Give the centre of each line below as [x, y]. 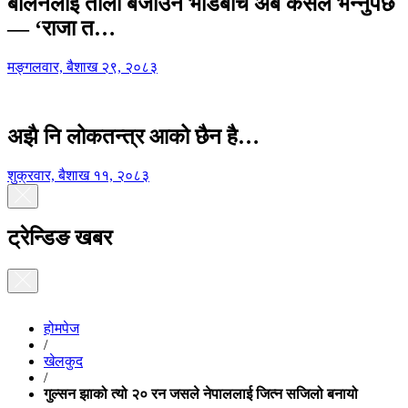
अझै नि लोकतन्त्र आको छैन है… [133, 137]
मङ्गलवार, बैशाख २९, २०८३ [82, 67]
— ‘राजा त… [61, 29]
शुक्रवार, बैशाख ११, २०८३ [78, 175]
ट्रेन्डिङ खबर [60, 238]
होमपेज [61, 329]
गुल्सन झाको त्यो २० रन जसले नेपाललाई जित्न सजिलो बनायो [201, 394]
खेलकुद [63, 362]
